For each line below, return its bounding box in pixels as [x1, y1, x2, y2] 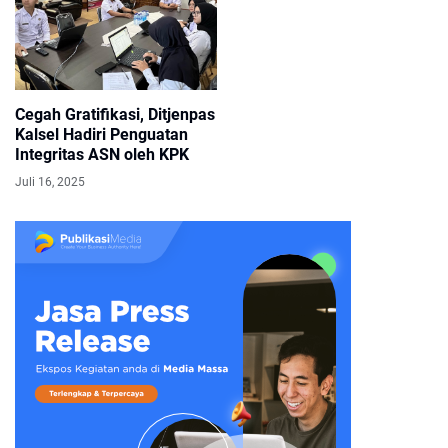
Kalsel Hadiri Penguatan [15, 124, 188, 144]
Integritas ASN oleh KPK [15, 144, 189, 164]
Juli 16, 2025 [15, 174, 85, 189]
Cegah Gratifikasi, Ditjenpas [15, 104, 215, 124]
